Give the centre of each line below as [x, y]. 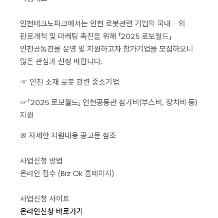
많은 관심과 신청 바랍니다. [61, 62]
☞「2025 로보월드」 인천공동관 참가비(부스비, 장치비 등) [109, 102]
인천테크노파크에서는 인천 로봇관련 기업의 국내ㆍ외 [103, 24]
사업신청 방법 [41, 161]
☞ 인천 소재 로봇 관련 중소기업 [70, 82]
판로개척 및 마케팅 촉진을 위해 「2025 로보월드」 [96, 36]
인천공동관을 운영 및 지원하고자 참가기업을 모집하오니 [107, 49]
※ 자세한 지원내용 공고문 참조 [68, 136]
